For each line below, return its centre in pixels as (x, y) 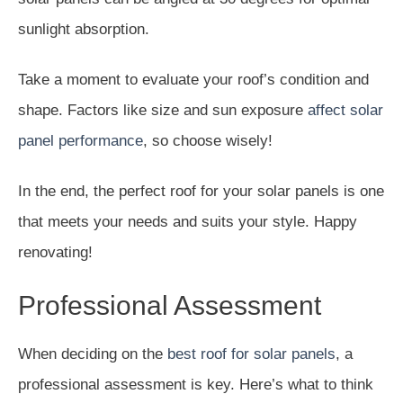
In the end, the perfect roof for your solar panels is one (201, 191)
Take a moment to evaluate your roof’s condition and (193, 79)
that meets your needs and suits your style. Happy (188, 221)
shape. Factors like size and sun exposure (163, 110)
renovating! (55, 252)
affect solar (345, 110)
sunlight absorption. (84, 29)
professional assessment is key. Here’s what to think (196, 384)
